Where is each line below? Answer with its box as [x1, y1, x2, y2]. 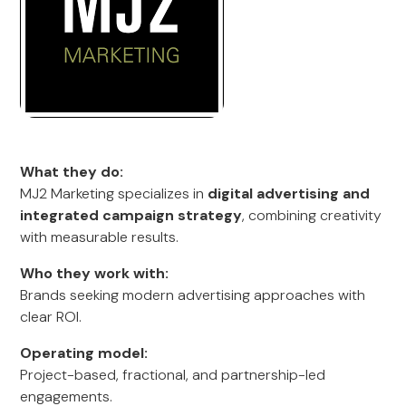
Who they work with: [20, 264, 169, 283]
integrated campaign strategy [20, 206, 243, 225]
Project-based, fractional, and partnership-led [20, 365, 326, 384]
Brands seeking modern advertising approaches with [20, 285, 366, 304]
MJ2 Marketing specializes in [20, 184, 208, 203]
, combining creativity [242, 206, 382, 225]
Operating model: [20, 343, 149, 362]
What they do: [20, 162, 124, 181]
